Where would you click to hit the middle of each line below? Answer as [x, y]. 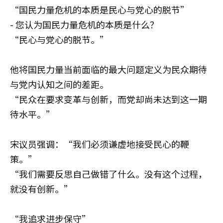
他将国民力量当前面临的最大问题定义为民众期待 [109, 69]
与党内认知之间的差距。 [59, 84]
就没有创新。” [41, 189]
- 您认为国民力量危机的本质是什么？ [84, 24]
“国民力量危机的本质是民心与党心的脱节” [100, 9]
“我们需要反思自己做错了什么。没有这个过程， [109, 174]
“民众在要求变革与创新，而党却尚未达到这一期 [109, 99]
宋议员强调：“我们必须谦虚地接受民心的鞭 [100, 144]
